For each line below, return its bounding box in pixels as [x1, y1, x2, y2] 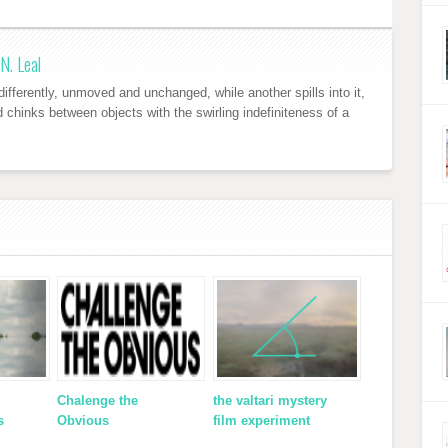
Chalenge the [57, 392, 139, 408]
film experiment [212, 412, 310, 428]
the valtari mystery [212, 392, 327, 408]
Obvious [57, 412, 110, 428]
